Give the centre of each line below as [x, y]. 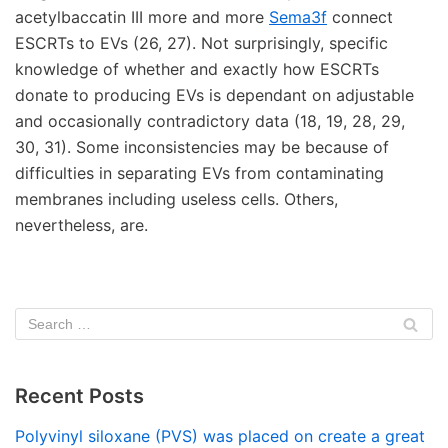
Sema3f [298, 17]
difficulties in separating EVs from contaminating [199, 173]
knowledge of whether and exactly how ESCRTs [197, 69]
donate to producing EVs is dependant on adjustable [214, 95]
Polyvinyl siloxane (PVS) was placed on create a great [220, 436]
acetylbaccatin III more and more [142, 17]
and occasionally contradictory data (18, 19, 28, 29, [210, 121]
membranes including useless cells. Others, [176, 199]
